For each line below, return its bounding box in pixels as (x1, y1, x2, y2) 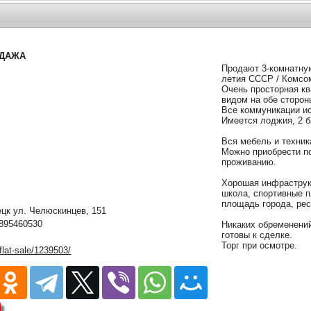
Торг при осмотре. (221, 239, 298, 251)
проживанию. (221, 156, 277, 167)
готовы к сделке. (221, 229, 293, 240)
